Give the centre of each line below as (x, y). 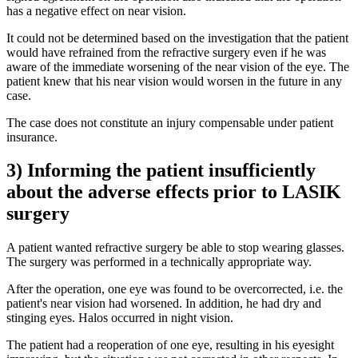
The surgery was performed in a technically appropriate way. (159, 262)
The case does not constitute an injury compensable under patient (170, 122)
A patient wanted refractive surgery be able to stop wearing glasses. (175, 248)
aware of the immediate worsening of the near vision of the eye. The (178, 66)
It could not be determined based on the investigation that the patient (177, 38)
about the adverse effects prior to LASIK (174, 192)
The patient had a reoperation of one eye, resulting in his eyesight (170, 345)
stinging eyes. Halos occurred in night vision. (120, 318)
